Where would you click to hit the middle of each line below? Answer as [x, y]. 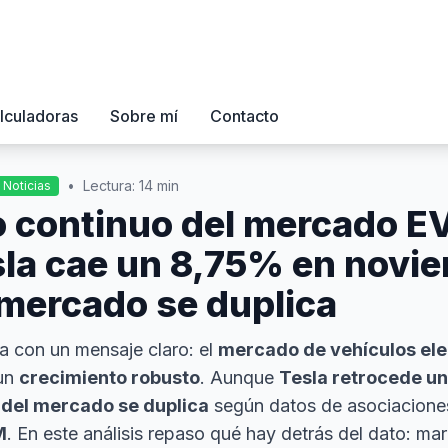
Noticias [27, 185]
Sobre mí [144, 116]
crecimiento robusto [109, 377]
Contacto [244, 116]
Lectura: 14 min [131, 185]
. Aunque [239, 377]
